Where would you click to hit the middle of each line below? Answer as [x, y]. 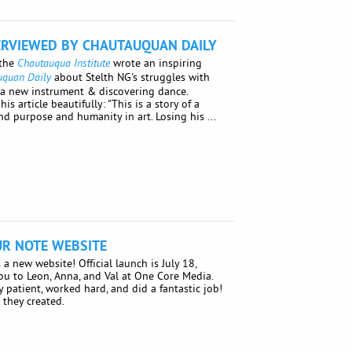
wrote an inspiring [156, 63]
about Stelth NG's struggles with [131, 77]
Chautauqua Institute [64, 64]
